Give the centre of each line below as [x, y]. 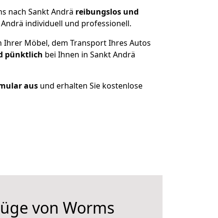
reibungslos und [107, 12]
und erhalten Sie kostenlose [90, 86]
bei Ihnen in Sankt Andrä [89, 54]
